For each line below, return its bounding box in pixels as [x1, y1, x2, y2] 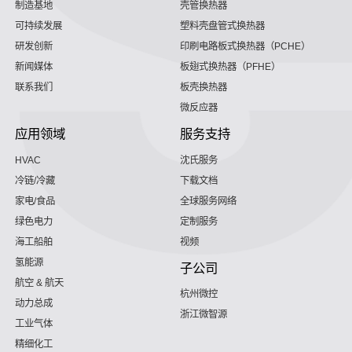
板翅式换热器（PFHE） [180, 61, 280, 73]
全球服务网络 [180, 195, 236, 207]
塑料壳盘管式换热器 [180, 20, 265, 32]
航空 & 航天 [15, 277, 64, 288]
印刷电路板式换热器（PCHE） [180, 41, 310, 53]
